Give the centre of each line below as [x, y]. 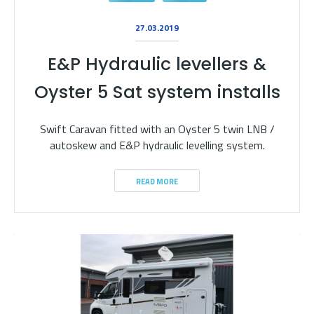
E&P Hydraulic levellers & [157, 64]
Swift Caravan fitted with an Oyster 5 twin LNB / [157, 129]
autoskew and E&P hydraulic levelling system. [157, 145]
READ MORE [157, 182]
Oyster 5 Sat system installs [157, 92]
